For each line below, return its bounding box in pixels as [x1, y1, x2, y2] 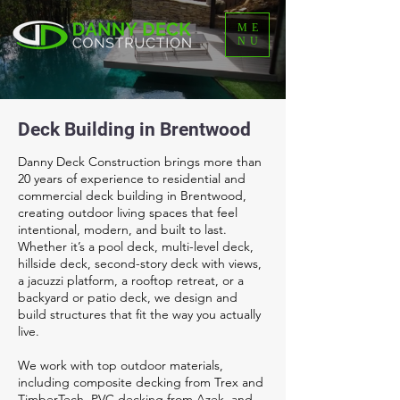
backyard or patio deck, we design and [18, 289, 237, 305]
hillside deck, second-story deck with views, [18, 255, 262, 271]
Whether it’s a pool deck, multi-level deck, [18, 238, 254, 254]
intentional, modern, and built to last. [18, 221, 227, 237]
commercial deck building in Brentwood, [18, 187, 246, 204]
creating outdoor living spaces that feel [18, 204, 237, 221]
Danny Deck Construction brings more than [18, 154, 262, 170]
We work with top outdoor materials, [18, 357, 223, 373]
